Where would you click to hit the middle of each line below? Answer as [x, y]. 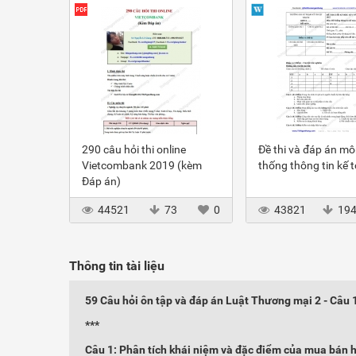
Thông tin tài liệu [117, 266]
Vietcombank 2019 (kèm [142, 165]
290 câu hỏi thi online [134, 149]
